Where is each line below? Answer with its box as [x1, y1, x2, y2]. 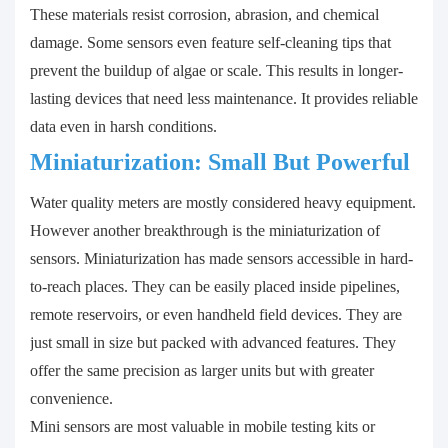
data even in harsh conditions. [30, 118, 217, 136]
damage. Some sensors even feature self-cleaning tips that [30, 34, 391, 52]
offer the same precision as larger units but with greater [30, 362, 374, 380]
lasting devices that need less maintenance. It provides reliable [30, 90, 418, 108]
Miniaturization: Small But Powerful [30, 149, 410, 176]
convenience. [30, 390, 113, 408]
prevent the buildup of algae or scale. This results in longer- [30, 62, 403, 80]
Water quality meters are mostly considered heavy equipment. [30, 194, 416, 212]
